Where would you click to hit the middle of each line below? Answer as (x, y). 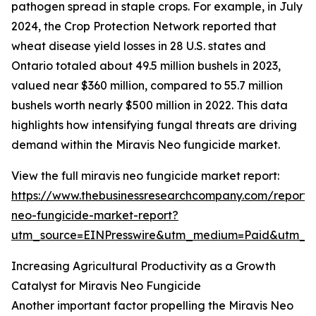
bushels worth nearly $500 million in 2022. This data (150, 105)
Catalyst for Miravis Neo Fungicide (106, 286)
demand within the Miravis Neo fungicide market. (146, 145)
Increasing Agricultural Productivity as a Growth (144, 266)
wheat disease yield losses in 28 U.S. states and (139, 46)
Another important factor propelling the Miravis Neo (152, 306)
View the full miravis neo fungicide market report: (145, 176)
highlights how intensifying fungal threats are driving (154, 125)
